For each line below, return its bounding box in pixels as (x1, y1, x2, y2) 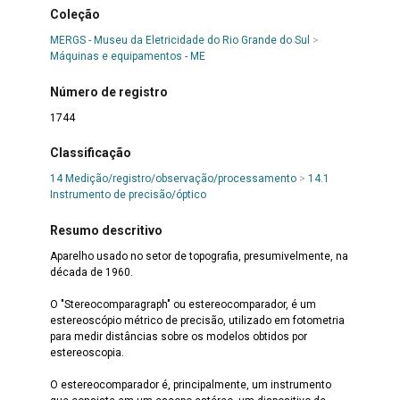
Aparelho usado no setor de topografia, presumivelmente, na (49, 249, 348, 262)
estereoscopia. (49, 346, 124, 359)
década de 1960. (49, 265, 133, 279)
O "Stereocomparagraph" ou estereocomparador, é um (49, 297, 316, 311)
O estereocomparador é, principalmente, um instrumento (49, 378, 331, 391)
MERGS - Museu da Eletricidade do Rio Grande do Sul (49, 34, 310, 47)
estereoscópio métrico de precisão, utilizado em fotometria (49, 313, 345, 327)
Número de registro (49, 84, 168, 99)
